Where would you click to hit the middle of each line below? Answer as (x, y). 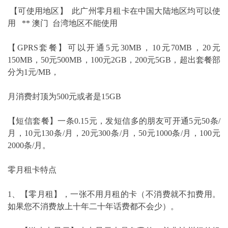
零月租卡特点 (32, 170)
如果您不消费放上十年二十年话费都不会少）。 (93, 206)
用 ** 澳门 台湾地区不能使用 (63, 23)
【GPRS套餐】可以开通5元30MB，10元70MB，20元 (114, 48)
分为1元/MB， (33, 72)
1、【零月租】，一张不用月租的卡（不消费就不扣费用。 (114, 194)
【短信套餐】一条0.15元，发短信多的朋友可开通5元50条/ (114, 121)
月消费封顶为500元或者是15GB (64, 96)
